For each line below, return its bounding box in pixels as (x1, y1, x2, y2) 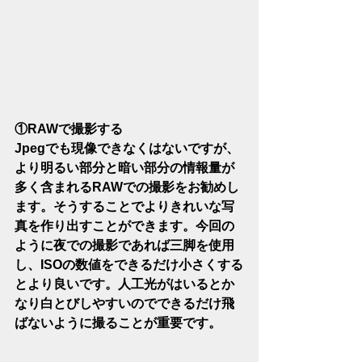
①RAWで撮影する (15, 122, 123, 136)
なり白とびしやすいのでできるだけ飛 (15, 297, 234, 310)
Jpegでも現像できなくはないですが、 (15, 141, 239, 155)
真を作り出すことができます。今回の (15, 219, 234, 233)
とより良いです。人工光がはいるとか (15, 277, 234, 291)
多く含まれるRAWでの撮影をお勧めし (15, 180, 239, 194)
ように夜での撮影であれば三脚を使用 (15, 238, 234, 252)
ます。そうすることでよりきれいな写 (15, 200, 234, 213)
